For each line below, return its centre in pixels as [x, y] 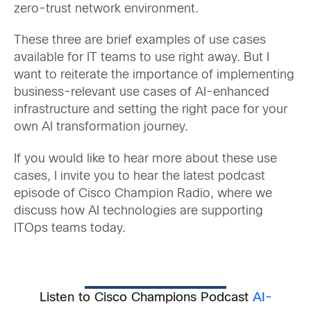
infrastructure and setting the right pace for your [151, 110]
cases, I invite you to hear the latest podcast [140, 176]
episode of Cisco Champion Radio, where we [143, 194]
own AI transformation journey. [101, 128]
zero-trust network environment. [106, 9]
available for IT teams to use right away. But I [142, 58]
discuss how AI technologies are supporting [138, 211]
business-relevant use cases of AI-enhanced [142, 93]
